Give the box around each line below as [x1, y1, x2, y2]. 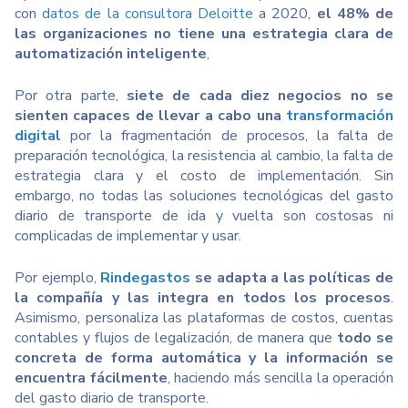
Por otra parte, [15, 86, 127, 106]
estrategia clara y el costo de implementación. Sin [15, 166, 393, 186]
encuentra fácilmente [15, 368, 168, 388]
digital [15, 126, 61, 146]
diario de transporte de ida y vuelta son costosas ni [15, 206, 393, 226]
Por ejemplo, [15, 268, 101, 288]
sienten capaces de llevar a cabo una [15, 106, 286, 126]
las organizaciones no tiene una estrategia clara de [15, 24, 393, 44]
